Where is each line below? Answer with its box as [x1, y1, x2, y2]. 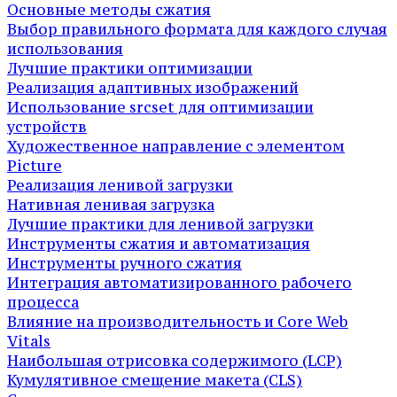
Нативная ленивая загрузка [7, 194, 214, 214]
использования [7, 38, 123, 58]
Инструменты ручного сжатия [7, 253, 242, 273]
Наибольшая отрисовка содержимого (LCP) [7, 350, 342, 370]
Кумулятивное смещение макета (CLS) [7, 370, 302, 390]
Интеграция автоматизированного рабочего [7, 272, 352, 292]
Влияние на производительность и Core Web [7, 311, 348, 331]
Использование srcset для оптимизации [7, 97, 314, 117]
